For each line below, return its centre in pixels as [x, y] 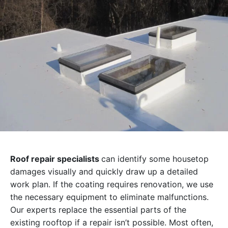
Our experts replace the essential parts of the [98, 210]
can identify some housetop [155, 159]
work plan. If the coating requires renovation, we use [112, 184]
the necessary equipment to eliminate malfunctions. [109, 197]
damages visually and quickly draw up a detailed [104, 172]
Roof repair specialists [56, 159]
